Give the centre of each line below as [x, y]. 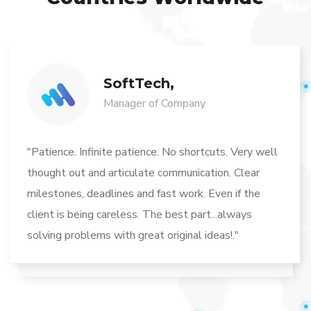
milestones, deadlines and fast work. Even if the [144, 193]
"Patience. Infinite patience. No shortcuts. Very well [153, 152]
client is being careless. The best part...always [140, 214]
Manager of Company [155, 103]
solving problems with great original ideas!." [133, 235]
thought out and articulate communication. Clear [144, 173]
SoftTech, [139, 83]
